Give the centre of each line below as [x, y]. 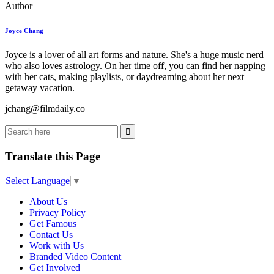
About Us [48, 202]
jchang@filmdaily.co [45, 108]
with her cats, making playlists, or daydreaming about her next [124, 76]
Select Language [38, 181]
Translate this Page [53, 157]
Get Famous [53, 224]
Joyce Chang [24, 30]
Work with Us [57, 246]
